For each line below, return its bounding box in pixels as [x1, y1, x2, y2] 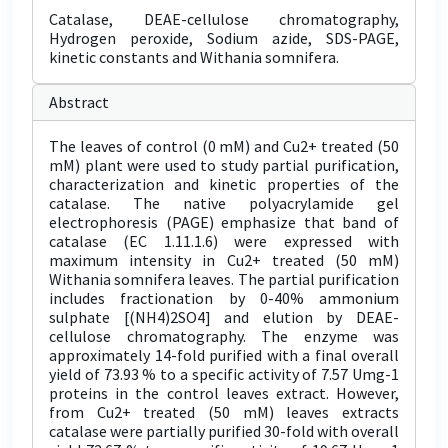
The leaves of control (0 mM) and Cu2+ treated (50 [49, 136, 399, 156]
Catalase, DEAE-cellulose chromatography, [49, 9, 399, 29]
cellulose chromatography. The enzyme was [49, 326, 399, 346]
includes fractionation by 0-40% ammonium [49, 288, 399, 308]
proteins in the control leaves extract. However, [49, 383, 399, 403]
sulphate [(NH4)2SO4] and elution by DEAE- [49, 307, 399, 327]
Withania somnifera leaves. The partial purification [49, 269, 399, 289]
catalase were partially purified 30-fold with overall [49, 421, 399, 441]
